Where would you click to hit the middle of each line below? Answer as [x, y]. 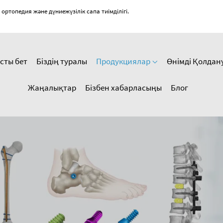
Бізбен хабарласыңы [123, 88]
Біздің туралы [62, 61]
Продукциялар [124, 61]
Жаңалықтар [52, 88]
